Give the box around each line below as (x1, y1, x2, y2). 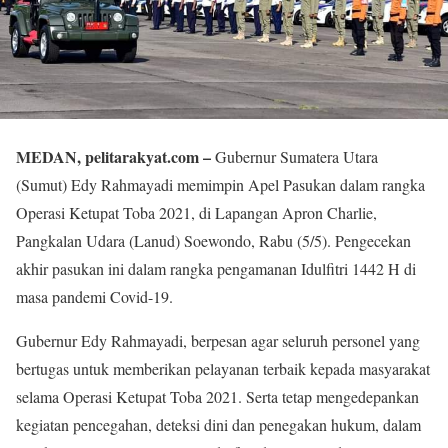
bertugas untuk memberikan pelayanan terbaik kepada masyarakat (16, 357, 430, 379)
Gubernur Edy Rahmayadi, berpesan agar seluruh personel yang (16, 329, 420, 351)
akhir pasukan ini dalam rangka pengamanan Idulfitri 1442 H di (16, 257, 416, 279)
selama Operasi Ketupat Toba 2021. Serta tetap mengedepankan (16, 385, 419, 407)
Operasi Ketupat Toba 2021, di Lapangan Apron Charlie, (16, 201, 377, 223)
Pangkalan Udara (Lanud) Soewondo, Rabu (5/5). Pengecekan (16, 229, 411, 251)
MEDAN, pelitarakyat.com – (16, 144, 211, 168)
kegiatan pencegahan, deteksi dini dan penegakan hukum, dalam (16, 413, 421, 435)
